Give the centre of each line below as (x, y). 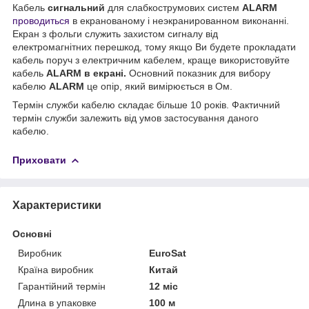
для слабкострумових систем (173, 7)
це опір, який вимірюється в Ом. (160, 86)
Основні (32, 233)
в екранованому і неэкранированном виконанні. (179, 20)
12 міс (164, 286)
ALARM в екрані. (88, 73)
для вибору (245, 73)
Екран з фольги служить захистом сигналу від (115, 33)
